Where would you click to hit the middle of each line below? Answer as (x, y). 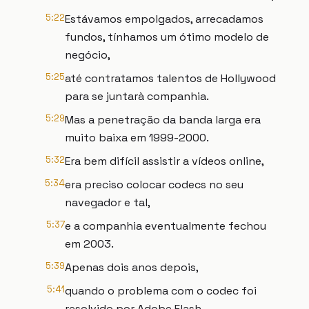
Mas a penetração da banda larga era (163, 120)
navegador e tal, (108, 202)
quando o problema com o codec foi (161, 291)
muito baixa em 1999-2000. (137, 138)
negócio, (88, 55)
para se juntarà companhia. (137, 96)
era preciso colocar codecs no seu (154, 185)
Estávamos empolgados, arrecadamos (164, 19)
